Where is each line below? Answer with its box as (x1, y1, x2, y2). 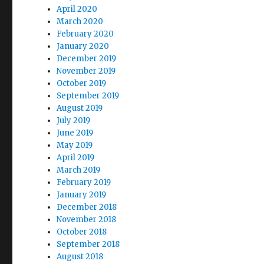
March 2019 (57, 164, 101, 175)
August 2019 (57, 103, 103, 113)
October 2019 (57, 78, 107, 88)
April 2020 (57, 4, 98, 14)
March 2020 (57, 16, 104, 27)
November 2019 (57, 65, 116, 76)
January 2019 (57, 189, 107, 200)
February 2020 (57, 28, 114, 39)
